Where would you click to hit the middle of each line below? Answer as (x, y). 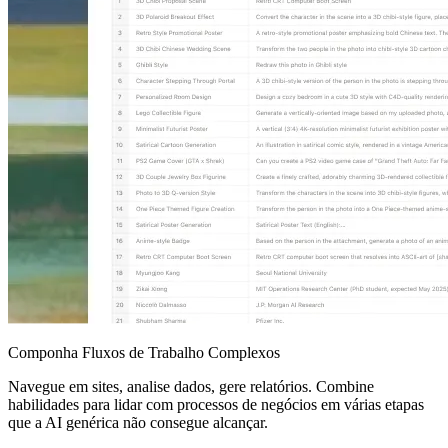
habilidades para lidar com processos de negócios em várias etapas (216, 404)
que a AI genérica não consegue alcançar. (138, 422)
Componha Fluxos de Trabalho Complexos (144, 352)
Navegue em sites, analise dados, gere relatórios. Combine (191, 386)
